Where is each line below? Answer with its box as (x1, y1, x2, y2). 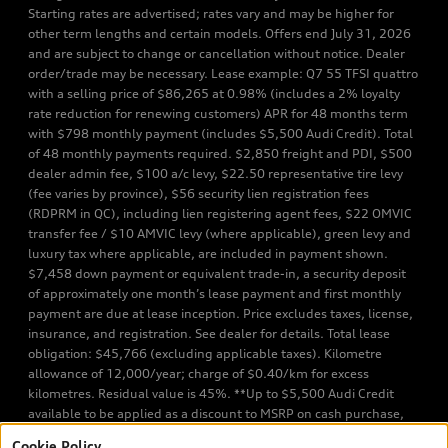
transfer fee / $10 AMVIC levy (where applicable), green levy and (28, 226, 411, 242)
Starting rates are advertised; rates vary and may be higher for (28, 6, 394, 22)
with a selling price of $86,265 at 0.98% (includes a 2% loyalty (28, 86, 400, 102)
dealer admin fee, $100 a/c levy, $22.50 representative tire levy (28, 166, 403, 182)
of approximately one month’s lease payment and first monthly (28, 286, 401, 302)
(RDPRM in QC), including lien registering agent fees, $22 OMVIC (28, 206, 412, 222)
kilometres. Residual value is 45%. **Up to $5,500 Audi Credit (28, 386, 394, 402)
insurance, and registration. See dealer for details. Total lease (28, 326, 390, 342)
